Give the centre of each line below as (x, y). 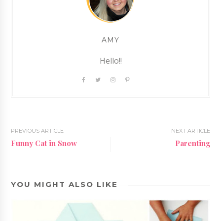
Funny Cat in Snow (44, 143)
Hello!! (110, 61)
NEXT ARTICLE (190, 131)
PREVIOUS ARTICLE (37, 131)
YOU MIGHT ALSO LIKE (65, 184)
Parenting (192, 143)
